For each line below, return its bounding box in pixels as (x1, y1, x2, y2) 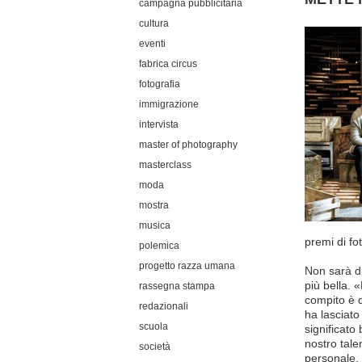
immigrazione (139, 99, 199, 110)
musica (139, 220, 170, 231)
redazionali (139, 301, 188, 312)
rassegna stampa (139, 280, 215, 292)
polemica (139, 240, 179, 251)
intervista (139, 119, 179, 130)
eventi (139, 38, 166, 49)
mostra (139, 200, 169, 211)
